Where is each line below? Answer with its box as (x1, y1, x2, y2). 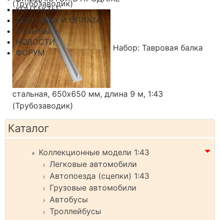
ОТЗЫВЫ (16, 26, 50, 36)
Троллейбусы (50, 206, 101, 216)
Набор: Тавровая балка (110, 43, 203, 53)
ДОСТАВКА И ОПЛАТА (16, 15, 101, 25)
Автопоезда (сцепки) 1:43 (50, 170, 149, 181)
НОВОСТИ (16, 37, 55, 47)
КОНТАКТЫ (16, 4, 58, 14)
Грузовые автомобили (50, 182, 137, 192)
